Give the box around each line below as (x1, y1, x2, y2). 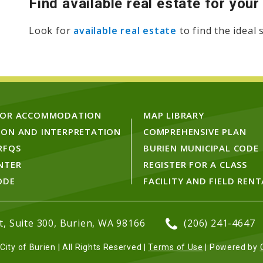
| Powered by (203, 242, 260, 252)
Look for (29, 24, 74, 38)
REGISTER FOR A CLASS (143, 159, 247, 171)
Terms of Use (148, 242, 203, 252)
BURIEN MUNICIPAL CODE (143, 142, 259, 154)
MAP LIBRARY (143, 109, 204, 122)
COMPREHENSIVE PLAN (143, 126, 247, 138)
